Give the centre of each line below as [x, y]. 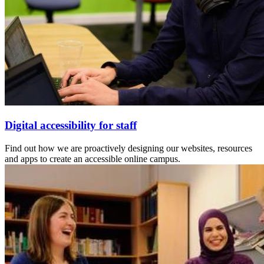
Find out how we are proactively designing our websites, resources [128, 148]
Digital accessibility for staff [71, 125]
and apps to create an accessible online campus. [93, 159]
